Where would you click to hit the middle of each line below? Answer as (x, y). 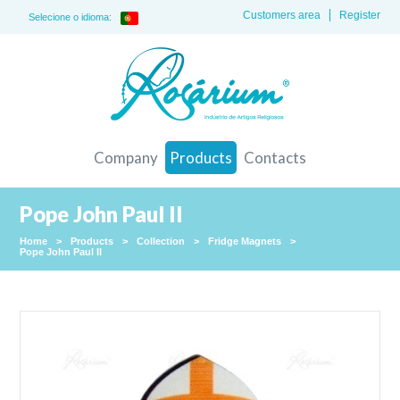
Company (126, 157)
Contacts (275, 157)
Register (359, 15)
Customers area (281, 15)
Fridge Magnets (245, 241)
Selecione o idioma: (71, 17)
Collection (161, 241)
